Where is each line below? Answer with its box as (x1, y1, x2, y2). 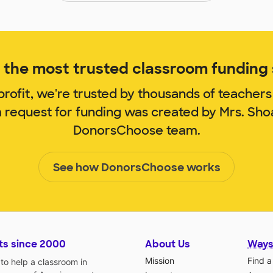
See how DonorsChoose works (52, 160, 221, 175)
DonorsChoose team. (73, 122, 200, 139)
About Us (145, 238, 190, 251)
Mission (145, 255, 174, 266)
